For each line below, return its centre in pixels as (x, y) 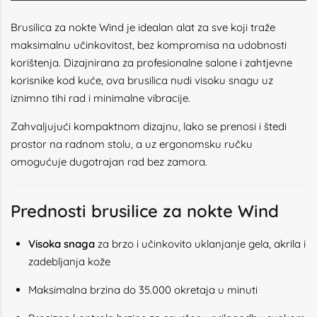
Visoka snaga (62, 244)
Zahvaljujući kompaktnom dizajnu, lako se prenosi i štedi (149, 126)
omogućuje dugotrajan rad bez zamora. (109, 162)
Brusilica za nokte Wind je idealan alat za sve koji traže (143, 27)
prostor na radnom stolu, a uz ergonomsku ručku (132, 144)
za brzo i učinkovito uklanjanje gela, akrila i (200, 244)
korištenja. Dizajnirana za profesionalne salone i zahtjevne (151, 63)
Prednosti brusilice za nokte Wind (145, 211)
